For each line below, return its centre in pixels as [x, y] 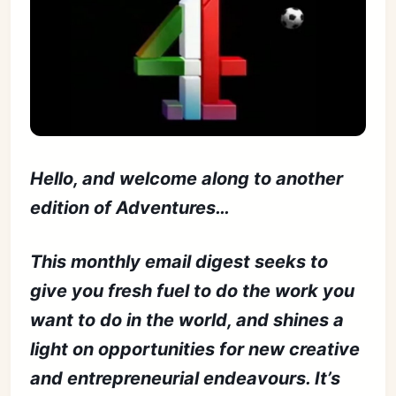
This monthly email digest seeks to [179, 261]
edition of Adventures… [130, 207]
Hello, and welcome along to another [187, 178]
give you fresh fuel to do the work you [193, 290]
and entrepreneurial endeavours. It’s [186, 378]
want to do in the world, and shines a [187, 320]
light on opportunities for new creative [195, 349]
